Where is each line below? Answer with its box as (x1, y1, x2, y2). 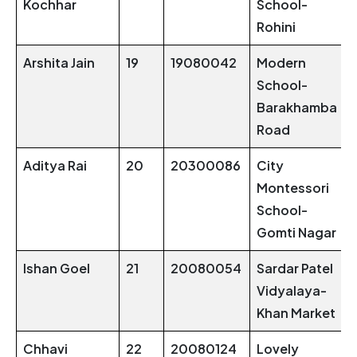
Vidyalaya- (257, 282, 327, 300)
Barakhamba (257, 99, 337, 116)
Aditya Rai (23, 157, 87, 175)
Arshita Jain (23, 54, 95, 72)
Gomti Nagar (257, 224, 336, 241)
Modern (257, 54, 306, 72)
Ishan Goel (23, 260, 90, 277)
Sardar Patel (257, 260, 333, 277)
